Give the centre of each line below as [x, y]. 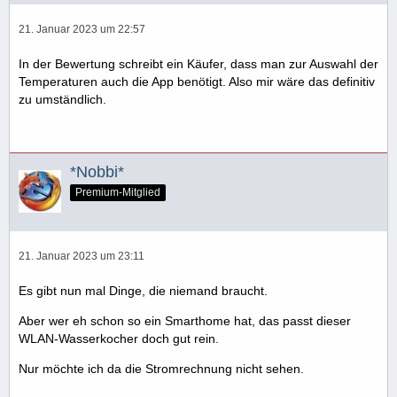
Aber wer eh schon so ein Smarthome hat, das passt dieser [185, 320]
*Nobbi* [97, 171]
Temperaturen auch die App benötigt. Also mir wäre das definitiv [197, 81]
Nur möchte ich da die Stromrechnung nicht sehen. [161, 368]
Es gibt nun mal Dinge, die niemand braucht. [143, 290]
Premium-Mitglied [118, 192]
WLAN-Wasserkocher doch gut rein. [119, 338]
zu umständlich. [62, 99]
